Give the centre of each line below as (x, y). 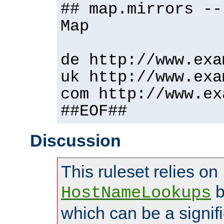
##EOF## (94, 112)
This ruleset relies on (139, 172)
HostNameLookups (136, 193)
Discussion (75, 141)
